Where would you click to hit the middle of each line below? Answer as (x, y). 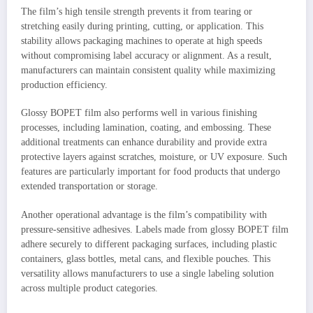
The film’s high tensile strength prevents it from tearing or (137, 12)
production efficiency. (64, 85)
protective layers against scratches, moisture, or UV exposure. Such (154, 157)
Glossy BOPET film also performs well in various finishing (139, 113)
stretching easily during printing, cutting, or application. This (142, 27)
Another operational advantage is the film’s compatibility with (144, 214)
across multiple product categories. (89, 288)
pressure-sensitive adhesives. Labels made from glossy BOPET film (155, 229)
